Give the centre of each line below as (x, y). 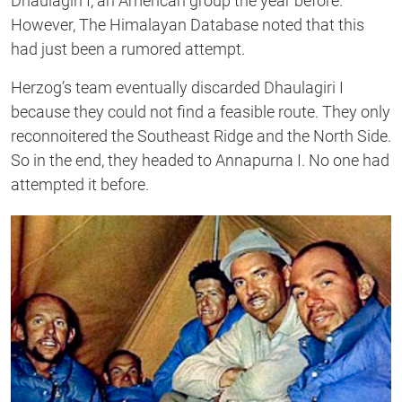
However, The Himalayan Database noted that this (188, 25)
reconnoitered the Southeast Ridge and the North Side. (201, 136)
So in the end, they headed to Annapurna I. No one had (200, 161)
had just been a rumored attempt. (128, 49)
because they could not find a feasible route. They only (201, 112)
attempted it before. (80, 185)
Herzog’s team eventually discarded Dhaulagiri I (177, 88)
